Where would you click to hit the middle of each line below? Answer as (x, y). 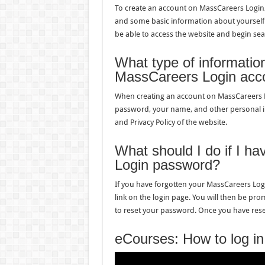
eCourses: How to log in (189, 239)
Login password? (167, 165)
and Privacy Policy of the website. (171, 122)
